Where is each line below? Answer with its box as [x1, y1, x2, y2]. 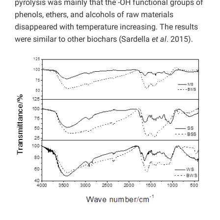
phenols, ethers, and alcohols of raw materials [15, 10, 173, 20]
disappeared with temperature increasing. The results [15, 22, 198, 32]
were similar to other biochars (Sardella [15, 34, 152, 44]
